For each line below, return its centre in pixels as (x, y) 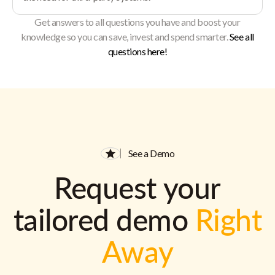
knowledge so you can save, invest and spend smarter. (125, 37)
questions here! (137, 51)
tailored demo (104, 219)
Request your (137, 188)
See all (242, 37)
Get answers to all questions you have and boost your (137, 22)
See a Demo (151, 153)
